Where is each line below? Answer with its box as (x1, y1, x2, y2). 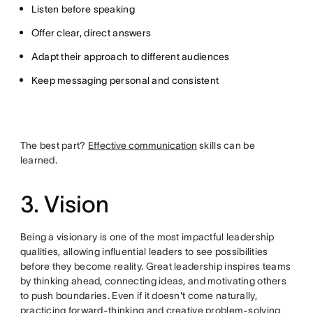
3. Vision (20, 191, 109, 218)
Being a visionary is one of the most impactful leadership (20, 231, 275, 243)
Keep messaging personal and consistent (31, 75, 219, 87)
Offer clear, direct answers (31, 27, 152, 39)
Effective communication (87, 140, 197, 152)
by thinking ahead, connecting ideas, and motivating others (20, 275, 286, 287)
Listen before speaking (31, 3, 135, 15)
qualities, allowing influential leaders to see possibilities (20, 246, 268, 258)
